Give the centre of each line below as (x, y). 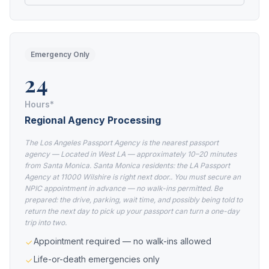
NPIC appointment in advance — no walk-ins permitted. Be (124, 188)
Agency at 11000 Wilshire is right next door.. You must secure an (133, 177)
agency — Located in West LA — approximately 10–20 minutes (131, 154)
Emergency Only (60, 54)
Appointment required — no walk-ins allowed (122, 241)
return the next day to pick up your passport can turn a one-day (132, 211)
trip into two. (46, 222)
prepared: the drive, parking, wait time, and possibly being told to (134, 200)
